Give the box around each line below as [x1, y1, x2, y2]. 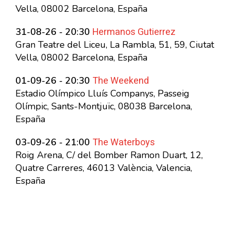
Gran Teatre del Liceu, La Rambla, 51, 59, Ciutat [15, 39, 214, 51]
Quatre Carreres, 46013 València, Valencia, [15, 162, 192, 174]
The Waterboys [92, 136, 155, 149]
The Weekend [92, 74, 149, 88]
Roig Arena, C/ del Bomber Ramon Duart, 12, [15, 149, 203, 161]
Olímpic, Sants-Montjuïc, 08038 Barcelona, [15, 100, 192, 112]
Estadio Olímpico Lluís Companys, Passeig [15, 87, 189, 100]
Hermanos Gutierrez [92, 25, 176, 39]
